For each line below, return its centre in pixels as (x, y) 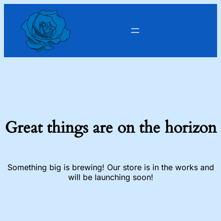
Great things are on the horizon (110, 128)
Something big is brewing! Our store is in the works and (110, 167)
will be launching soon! (110, 177)
